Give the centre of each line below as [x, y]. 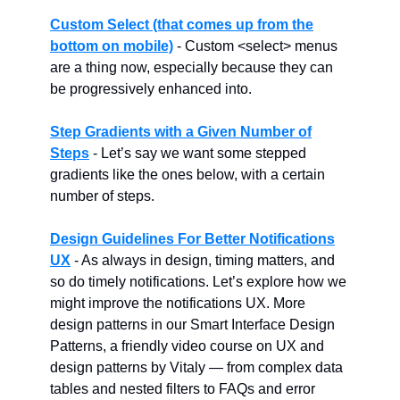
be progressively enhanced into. [151, 89]
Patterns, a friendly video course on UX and [187, 346]
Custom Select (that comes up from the [182, 25]
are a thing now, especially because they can [192, 67]
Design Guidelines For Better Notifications [192, 239]
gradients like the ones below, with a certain [187, 175]
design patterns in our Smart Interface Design [192, 325]
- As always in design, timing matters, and [203, 260]
